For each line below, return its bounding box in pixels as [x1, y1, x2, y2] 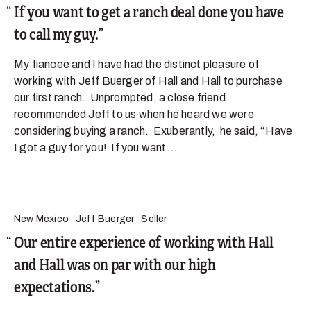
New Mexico [14, 214, 69, 225]
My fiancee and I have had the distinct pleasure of [14, 58, 260, 71]
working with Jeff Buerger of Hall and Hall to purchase [14, 75, 283, 87]
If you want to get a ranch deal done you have [14, 3, 284, 22]
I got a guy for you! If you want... [14, 142, 178, 154]
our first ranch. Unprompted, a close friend [14, 92, 226, 104]
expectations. [14, 278, 95, 297]
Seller [141, 214, 167, 225]
